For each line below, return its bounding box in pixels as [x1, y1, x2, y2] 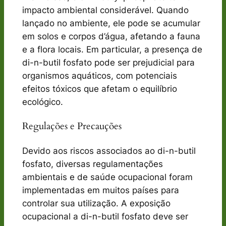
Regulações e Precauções [22, 120, 122, 133]
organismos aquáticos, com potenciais [22, 70, 177, 81]
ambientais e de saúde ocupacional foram [22, 172, 193, 183]
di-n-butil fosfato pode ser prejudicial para [22, 57, 195, 68]
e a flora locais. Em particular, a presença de [22, 44, 202, 54]
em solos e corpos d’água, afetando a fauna [22, 31, 200, 41]
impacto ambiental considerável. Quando [22, 5, 189, 15]
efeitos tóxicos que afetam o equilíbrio [22, 83, 177, 94]
